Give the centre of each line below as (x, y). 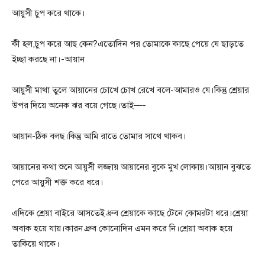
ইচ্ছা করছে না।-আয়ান (48, 59)
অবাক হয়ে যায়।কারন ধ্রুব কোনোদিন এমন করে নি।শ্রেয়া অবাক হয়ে (122, 229)
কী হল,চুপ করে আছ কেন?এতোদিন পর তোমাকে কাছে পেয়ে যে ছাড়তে (128, 44)
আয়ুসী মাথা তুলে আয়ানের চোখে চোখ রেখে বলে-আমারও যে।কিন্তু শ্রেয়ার (130, 90)
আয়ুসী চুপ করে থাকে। (49, 13)
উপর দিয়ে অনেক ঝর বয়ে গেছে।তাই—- (79, 106)
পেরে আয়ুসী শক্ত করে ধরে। (58, 182)
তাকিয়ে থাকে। (36, 244)
